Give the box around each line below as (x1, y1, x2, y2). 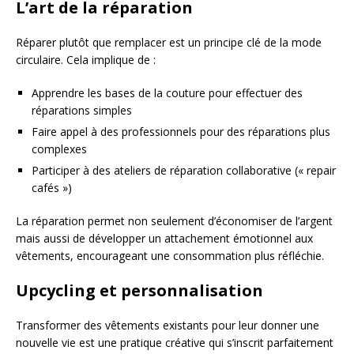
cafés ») (32, 180, 72, 195)
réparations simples (32, 103, 132, 118)
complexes (32, 141, 87, 156)
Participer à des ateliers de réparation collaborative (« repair (32, 163, 336, 178)
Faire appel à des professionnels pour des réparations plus (32, 124, 330, 139)
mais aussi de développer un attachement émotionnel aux (16, 231, 313, 246)
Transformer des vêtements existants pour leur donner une (16, 318, 319, 333)
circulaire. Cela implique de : (16, 52, 156, 67)
